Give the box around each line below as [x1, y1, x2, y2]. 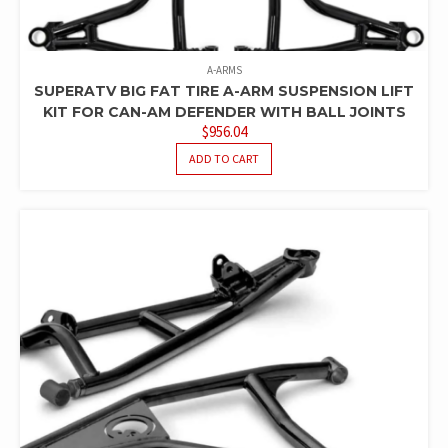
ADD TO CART [189, 151, 259, 167]
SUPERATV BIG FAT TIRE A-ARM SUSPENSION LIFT [34, 82, 414, 101]
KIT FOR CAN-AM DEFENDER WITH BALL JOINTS [42, 103, 406, 122]
